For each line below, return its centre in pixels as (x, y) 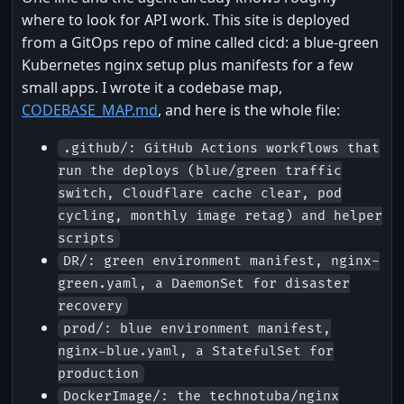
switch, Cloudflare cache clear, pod (200, 194)
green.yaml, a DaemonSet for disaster (204, 284)
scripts (86, 239)
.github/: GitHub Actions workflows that (221, 149)
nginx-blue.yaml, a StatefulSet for (196, 352)
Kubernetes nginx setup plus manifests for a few (188, 65)
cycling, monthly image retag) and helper (220, 216)
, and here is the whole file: (249, 110)
